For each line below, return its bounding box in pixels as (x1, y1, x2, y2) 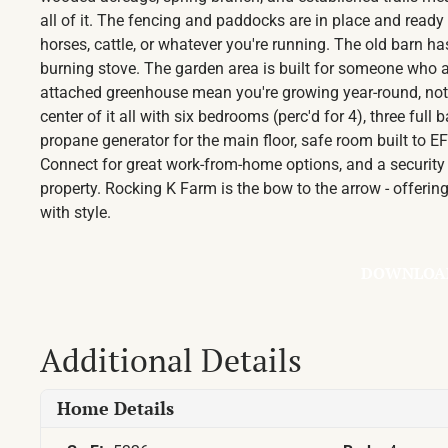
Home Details (57, 395, 174, 420)
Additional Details (40, 338, 302, 381)
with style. (40, 202, 111, 222)
